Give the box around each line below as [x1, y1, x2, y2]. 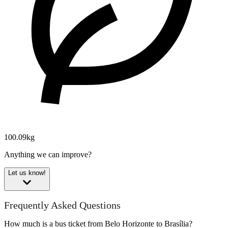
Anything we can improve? [4, 150, 92, 159]
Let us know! [8, 169, 46, 177]
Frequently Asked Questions [4, 199, 121, 211]
